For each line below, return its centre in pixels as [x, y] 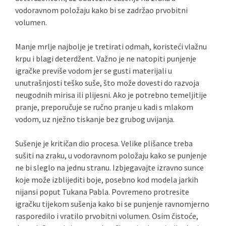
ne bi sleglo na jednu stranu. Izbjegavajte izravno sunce [109, 167]
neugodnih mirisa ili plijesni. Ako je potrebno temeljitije [111, 95]
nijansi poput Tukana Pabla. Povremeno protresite [102, 192]
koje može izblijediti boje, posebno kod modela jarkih [107, 180]
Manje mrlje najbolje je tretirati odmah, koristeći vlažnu [111, 46]
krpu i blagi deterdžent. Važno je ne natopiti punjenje [106, 59]
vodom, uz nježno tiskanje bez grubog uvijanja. [95, 119]
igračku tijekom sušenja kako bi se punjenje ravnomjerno [112, 204]
